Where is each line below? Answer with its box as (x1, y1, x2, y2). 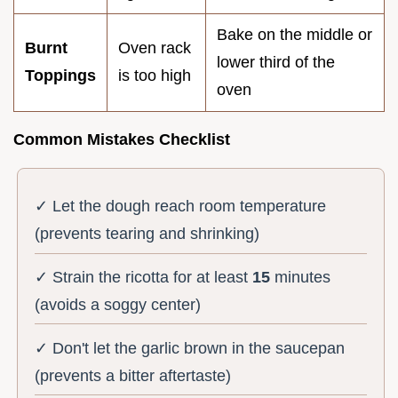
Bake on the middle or (217, 25, 372, 44)
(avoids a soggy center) (35, 295, 202, 314)
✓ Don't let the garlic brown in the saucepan (35, 338, 346, 357)
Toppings (25, 66, 96, 84)
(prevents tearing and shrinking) (35, 225, 260, 243)
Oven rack (118, 38, 191, 57)
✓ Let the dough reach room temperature (35, 197, 327, 215)
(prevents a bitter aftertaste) (35, 366, 232, 385)
